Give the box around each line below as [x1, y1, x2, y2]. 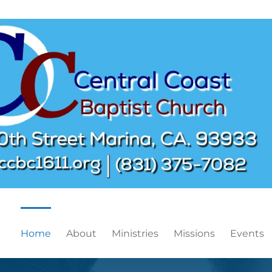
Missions [174, 227, 215, 239]
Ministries [112, 227, 158, 239]
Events [230, 227, 264, 239]
